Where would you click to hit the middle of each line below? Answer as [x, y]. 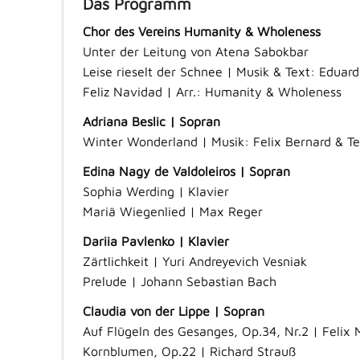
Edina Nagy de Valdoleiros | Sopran [186, 172]
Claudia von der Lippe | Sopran [173, 311]
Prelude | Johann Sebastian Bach [179, 282]
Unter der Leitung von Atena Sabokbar [195, 52]
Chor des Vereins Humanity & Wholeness [201, 32]
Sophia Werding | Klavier [155, 192]
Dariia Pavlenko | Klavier [155, 241]
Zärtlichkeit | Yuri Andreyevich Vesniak [194, 262]
